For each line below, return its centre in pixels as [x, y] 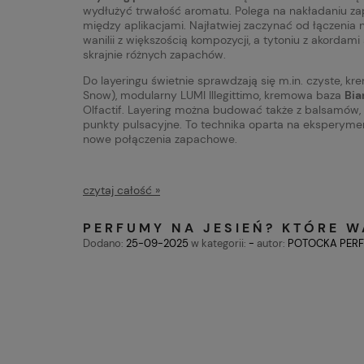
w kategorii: [219, 243]
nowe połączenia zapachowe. [160, 139]
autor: [271, 243]
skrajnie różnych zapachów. [154, 55]
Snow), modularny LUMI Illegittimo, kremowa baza [214, 95]
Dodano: [104, 243]
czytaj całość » [121, 191]
